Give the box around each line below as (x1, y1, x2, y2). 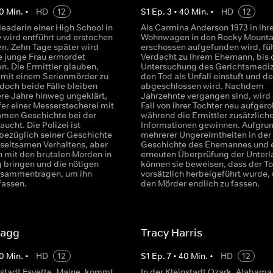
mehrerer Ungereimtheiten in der (140, 129, 271, 140)
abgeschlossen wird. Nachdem (140, 80, 264, 91)
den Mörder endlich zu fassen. (140, 178, 260, 189)
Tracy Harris (140, 226, 202, 239)
